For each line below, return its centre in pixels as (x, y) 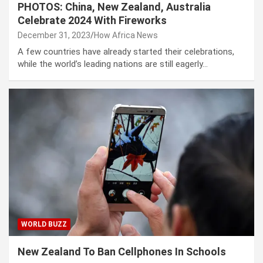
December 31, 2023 (54, 35)
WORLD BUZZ (44, 224)
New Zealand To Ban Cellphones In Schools (122, 251)
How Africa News (126, 35)
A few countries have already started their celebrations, (126, 51)
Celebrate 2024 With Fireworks (92, 20)
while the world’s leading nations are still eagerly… (113, 64)
